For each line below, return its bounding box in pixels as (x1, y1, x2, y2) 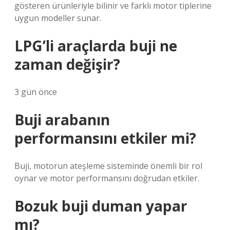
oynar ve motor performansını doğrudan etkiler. (14, 172, 199, 184)
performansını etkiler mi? (14, 128, 196, 148)
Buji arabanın (14, 110, 110, 129)
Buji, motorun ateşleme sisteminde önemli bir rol (14, 160, 202, 171)
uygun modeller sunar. (14, 12, 101, 24)
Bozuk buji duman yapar (14, 196, 187, 216)
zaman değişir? (14, 54, 120, 74)
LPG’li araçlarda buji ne (14, 36, 177, 55)
